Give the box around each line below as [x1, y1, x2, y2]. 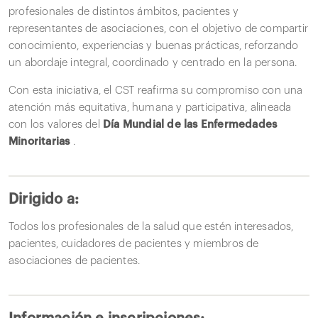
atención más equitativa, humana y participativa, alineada [9, 102, 292, 113]
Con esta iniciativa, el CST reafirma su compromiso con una [9, 84, 303, 96]
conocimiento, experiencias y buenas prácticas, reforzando [9, 40, 299, 51]
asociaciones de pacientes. [9, 255, 141, 266]
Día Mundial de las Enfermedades [103, 119, 278, 130]
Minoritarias [9, 136, 70, 147]
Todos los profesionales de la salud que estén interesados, [9, 221, 294, 232]
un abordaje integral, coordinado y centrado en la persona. [9, 57, 297, 68]
